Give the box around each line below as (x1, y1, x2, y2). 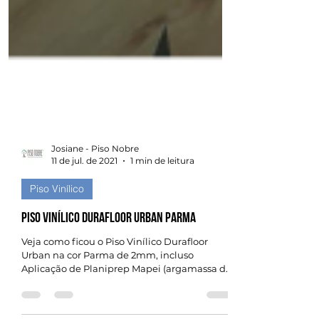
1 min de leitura (130, 210, 194, 221)
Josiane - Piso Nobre (51, 198, 139, 209)
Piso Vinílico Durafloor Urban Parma (21, 264, 196, 281)
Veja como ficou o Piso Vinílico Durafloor (21, 291, 208, 302)
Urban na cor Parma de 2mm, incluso (21, 304, 194, 315)
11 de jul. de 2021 (51, 210, 117, 221)
